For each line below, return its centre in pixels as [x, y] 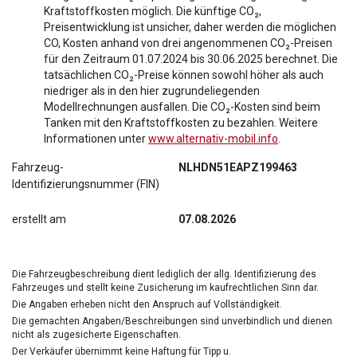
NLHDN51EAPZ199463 [238, 168]
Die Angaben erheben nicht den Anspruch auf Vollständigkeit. [147, 305]
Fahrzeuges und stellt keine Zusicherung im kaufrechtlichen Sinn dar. [165, 288]
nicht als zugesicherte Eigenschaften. [96, 335]
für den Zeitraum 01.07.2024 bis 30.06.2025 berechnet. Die [191, 59]
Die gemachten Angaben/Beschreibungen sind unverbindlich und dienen [172, 322]
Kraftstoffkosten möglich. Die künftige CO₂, [153, 12]
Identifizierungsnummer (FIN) [86, 184]
